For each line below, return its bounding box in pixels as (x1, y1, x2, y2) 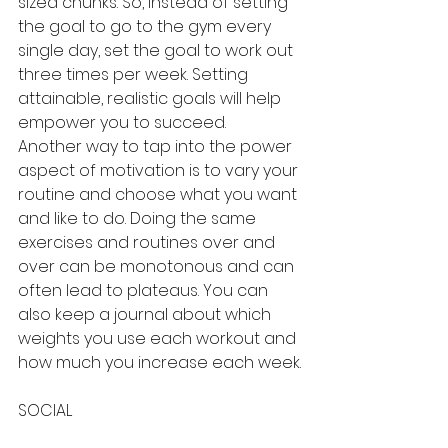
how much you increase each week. (18, 351, 301, 374)
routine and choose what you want (18, 183, 301, 206)
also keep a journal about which (18, 303, 275, 326)
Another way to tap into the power (18, 135, 296, 158)
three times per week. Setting (18, 63, 252, 86)
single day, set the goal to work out (18, 39, 297, 62)
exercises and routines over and (18, 231, 279, 254)
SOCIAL (18, 399, 72, 422)
